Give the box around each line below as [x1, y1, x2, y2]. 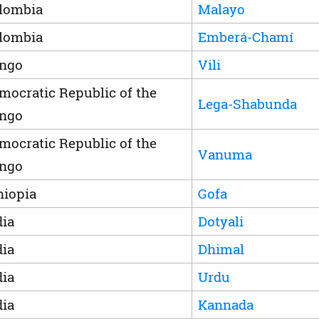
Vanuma [197, 145, 252, 163]
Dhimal [197, 239, 244, 258]
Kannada [197, 295, 253, 313]
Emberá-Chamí [197, 27, 293, 46]
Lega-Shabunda [197, 94, 297, 113]
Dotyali [197, 211, 244, 230]
